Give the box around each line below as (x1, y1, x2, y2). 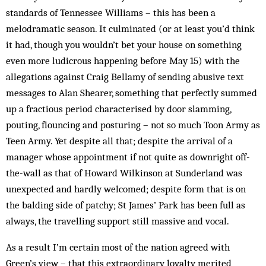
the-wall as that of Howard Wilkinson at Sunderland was (6, 167, 242, 179)
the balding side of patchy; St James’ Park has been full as (6, 199, 245, 211)
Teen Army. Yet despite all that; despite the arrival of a (6, 135, 233, 147)
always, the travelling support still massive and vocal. (6, 215, 229, 227)
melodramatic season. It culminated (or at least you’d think (6, 23, 255, 34)
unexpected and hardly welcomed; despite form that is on (6, 183, 246, 195)
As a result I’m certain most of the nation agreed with (6, 241, 230, 253)
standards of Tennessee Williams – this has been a (6, 7, 216, 18)
